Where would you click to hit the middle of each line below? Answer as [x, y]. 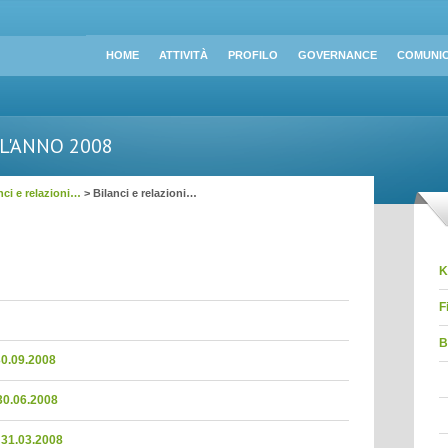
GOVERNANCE [337, 55]
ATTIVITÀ [183, 55]
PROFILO [253, 55]
